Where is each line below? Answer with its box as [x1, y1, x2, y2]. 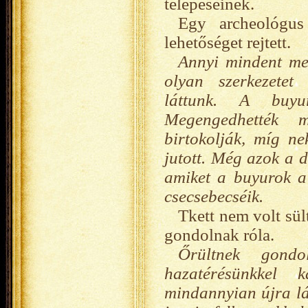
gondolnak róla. [164, 225, 274, 244]
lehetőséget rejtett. [164, 33, 291, 52]
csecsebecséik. [164, 187, 263, 206]
